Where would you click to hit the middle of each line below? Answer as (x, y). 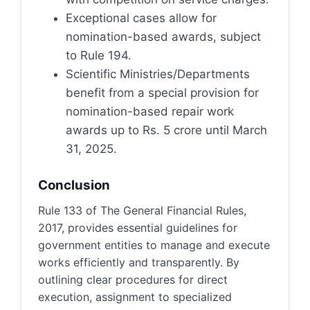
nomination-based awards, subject (163, 36)
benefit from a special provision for (162, 92)
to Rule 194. (99, 55)
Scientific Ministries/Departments (158, 74)
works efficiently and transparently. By (139, 262)
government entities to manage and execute (154, 245)
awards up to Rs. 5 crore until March (166, 130)
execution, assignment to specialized (135, 297)
